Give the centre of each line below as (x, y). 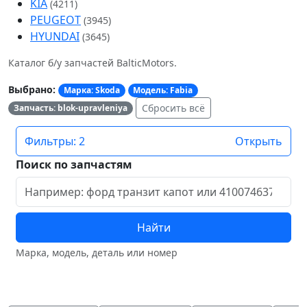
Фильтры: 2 (55, 142)
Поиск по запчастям (74, 165)
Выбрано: (32, 89)
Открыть (259, 142)
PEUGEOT (56, 20)
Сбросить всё (173, 108)
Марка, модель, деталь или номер (97, 253)
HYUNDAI (55, 36)
